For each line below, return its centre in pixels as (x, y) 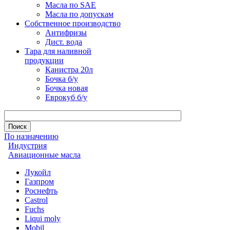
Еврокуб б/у (66, 97)
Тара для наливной (58, 51)
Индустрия (27, 146)
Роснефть (41, 191)
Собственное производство (73, 23)
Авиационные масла (44, 155)
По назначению (31, 136)
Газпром (39, 181)
